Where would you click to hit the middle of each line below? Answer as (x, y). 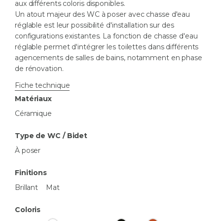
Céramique (33, 113)
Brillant (26, 187)
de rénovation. (39, 68)
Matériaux (33, 98)
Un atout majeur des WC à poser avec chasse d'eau (102, 14)
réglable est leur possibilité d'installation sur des (94, 25)
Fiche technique (42, 85)
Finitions (31, 172)
